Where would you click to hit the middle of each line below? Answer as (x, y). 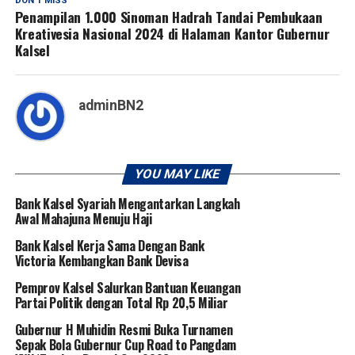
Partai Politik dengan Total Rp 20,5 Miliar (121, 303)
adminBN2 (111, 106)
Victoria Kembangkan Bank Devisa (101, 261)
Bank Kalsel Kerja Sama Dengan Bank (109, 246)
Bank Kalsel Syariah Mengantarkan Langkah (127, 204)
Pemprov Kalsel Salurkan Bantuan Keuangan (128, 288)
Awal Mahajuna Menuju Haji (83, 219)
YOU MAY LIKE (178, 174)
